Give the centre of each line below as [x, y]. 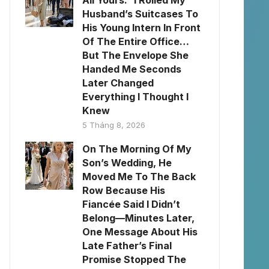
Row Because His [124, 190]
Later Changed [118, 83]
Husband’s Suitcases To [140, 14]
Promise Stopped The [134, 259]
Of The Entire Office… [136, 41]
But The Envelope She [135, 55]
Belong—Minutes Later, [138, 218]
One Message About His [140, 232]
